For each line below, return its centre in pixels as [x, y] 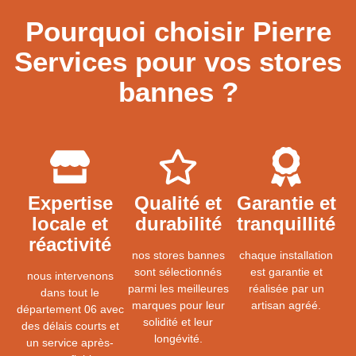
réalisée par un [286, 288]
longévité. [178, 338]
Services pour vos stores [178, 61]
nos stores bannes [178, 255]
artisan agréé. [286, 305]
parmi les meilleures [178, 288]
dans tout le [70, 292]
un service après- [70, 342]
